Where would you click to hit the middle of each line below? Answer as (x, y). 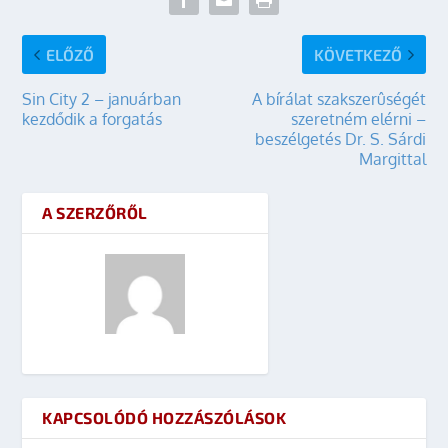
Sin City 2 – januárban (102, 99)
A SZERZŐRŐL (95, 212)
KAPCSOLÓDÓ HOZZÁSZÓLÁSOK (164, 417)
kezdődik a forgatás (92, 119)
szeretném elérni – (358, 119)
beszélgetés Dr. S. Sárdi (340, 139)
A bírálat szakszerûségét (338, 99)
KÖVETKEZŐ (357, 54)
